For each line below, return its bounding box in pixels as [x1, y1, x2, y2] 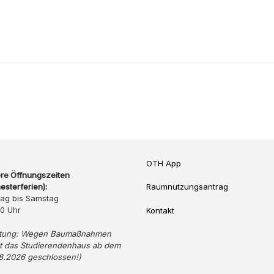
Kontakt [146, 205, 174, 215]
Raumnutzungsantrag [146, 182, 228, 192]
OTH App [146, 158, 181, 168]
